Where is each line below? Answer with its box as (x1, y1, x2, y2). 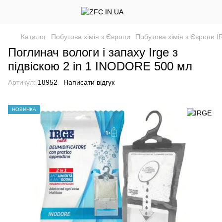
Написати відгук (63, 78, 114, 86)
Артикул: (8, 78, 36, 86)
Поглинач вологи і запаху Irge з (8, 46, 178, 59)
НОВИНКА (12, 107, 36, 112)
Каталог (21, 33, 46, 41)
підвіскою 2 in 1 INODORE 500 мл (8, 59, 192, 73)
